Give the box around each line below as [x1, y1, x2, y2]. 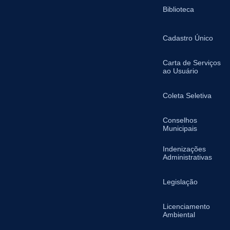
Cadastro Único [163, 34, 214, 42]
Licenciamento [163, 202, 210, 210]
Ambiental [163, 210, 196, 219]
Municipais [163, 124, 198, 132]
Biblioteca [163, 5, 195, 13]
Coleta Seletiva [163, 91, 212, 100]
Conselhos [163, 116, 198, 124]
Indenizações [163, 145, 206, 153]
